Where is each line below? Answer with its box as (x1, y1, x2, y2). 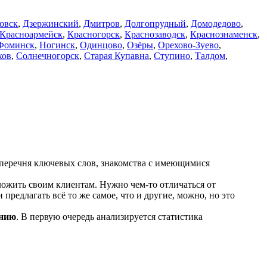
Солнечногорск (16, 50, 79, 61)
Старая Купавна (84, 50, 149, 61)
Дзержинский (23, 18, 79, 29)
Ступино (154, 50, 190, 61)
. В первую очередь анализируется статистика (16, 211, 203, 222)
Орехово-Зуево (158, 39, 219, 50)
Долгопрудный (125, 18, 186, 29)
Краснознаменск (190, 29, 257, 39)
